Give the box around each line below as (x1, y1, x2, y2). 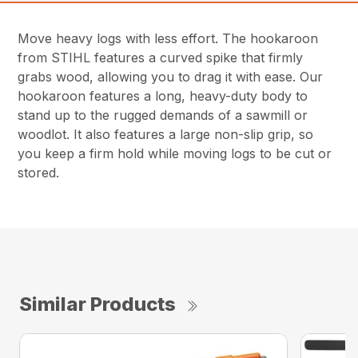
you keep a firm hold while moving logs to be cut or (18, 145, 332, 161)
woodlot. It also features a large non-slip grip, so (18, 125, 314, 142)
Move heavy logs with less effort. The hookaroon (18, 30, 319, 46)
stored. (18, 164, 60, 181)
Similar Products (19, 292, 176, 316)
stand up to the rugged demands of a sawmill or (18, 106, 308, 123)
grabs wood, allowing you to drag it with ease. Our (18, 68, 324, 85)
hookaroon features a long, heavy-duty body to (18, 87, 308, 104)
